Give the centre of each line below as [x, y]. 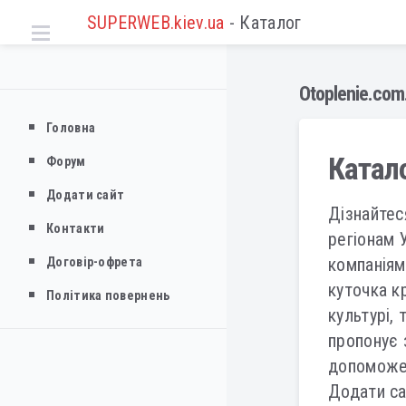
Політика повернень [108, 295]
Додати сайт [86, 195]
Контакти [76, 228]
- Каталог [263, 23]
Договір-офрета [95, 262]
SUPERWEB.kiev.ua [153, 23]
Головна [71, 128]
